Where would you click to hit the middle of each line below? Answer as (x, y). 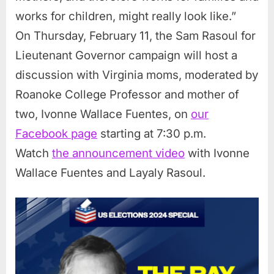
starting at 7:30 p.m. (153, 133)
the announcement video (118, 153)
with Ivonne (217, 153)
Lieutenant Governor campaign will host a (126, 55)
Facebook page (56, 133)
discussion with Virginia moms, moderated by (137, 75)
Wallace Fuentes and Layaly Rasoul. (110, 172)
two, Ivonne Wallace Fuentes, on (103, 114)
